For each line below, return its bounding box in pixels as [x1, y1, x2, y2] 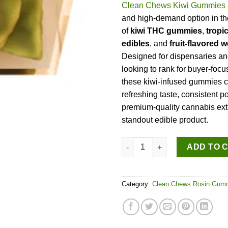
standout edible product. [122, 116, 208, 125]
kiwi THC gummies [130, 26, 202, 36]
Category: [122, 180, 152, 188]
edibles [122, 39, 150, 48]
